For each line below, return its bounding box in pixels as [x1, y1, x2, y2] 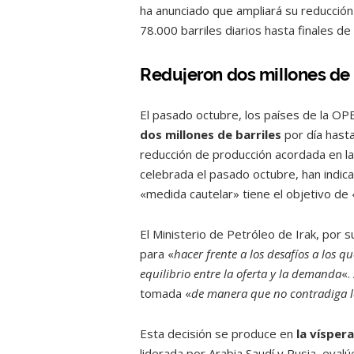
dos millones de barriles [140, 126, 284, 142]
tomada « [140, 284, 191, 301]
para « [140, 245, 174, 262]
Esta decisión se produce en [140, 325, 296, 341]
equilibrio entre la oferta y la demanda [140, 265, 341, 281]
